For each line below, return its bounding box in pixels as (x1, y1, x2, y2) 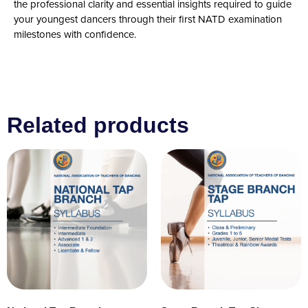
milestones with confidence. (14, 28, 136, 41)
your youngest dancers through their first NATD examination (14, 13, 282, 25)
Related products (7, 113, 189, 137)
